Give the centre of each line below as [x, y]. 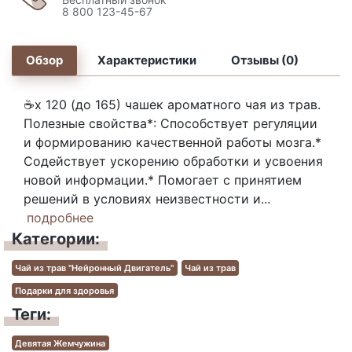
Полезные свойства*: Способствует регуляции [170, 123]
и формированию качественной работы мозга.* [172, 142]
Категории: [56, 238]
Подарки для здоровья [65, 290]
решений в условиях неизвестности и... [147, 198]
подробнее [60, 217]
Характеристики [147, 60]
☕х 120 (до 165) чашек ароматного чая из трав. [172, 104]
